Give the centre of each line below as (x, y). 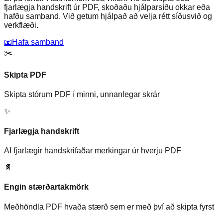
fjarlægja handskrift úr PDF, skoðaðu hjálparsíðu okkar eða (107, 7)
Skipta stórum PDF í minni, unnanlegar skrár (82, 95)
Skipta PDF (25, 75)
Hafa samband (38, 42)
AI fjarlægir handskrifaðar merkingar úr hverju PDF (93, 150)
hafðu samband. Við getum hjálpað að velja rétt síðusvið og (108, 16)
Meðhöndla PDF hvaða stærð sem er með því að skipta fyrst (109, 207)
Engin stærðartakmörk (46, 187)
